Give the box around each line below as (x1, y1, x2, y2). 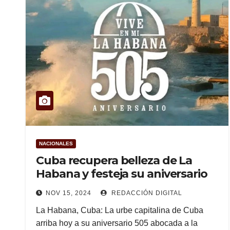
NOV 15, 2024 (46, 189, 91, 197)
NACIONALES (39, 141, 73, 146)
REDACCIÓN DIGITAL (109, 189, 182, 197)
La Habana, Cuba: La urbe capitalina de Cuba (36, 206, 203, 215)
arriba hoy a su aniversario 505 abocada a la (36, 219, 198, 227)
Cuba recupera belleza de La (36, 154, 193, 167)
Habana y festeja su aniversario (36, 167, 207, 181)
